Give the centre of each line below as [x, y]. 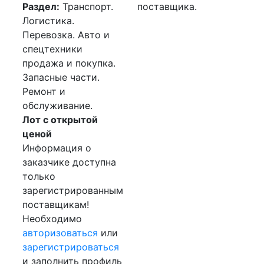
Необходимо [52, 219]
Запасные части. [61, 77]
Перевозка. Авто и [66, 35]
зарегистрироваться [71, 247]
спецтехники [52, 49]
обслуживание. [57, 105]
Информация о [57, 148]
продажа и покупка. [69, 63]
